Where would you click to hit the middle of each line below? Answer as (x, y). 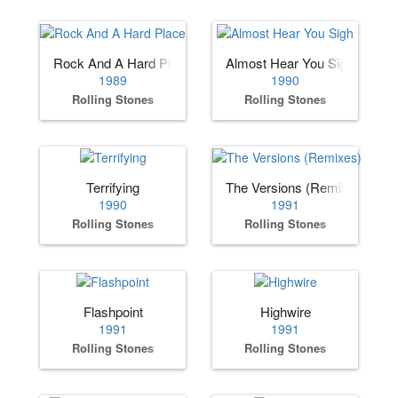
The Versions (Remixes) (296, 187)
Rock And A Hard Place (123, 62)
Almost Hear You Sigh (290, 62)
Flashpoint (113, 312)
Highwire (285, 312)
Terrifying (113, 187)
